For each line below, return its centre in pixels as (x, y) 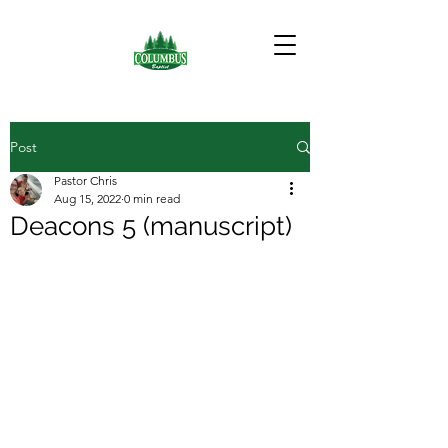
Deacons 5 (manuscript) (151, 226)
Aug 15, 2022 (87, 198)
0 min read (152, 198)
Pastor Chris (85, 180)
